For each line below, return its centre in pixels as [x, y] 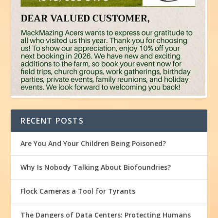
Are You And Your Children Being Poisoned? [93, 144]
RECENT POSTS [52, 121]
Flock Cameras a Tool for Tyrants [78, 191]
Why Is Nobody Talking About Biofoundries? [96, 167]
